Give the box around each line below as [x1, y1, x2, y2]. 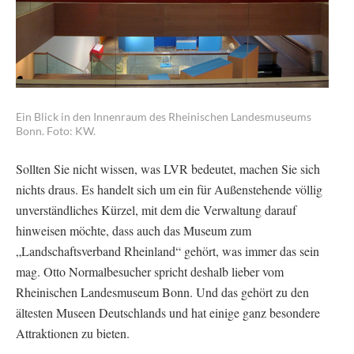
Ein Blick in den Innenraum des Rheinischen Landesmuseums [16, 109, 311, 123]
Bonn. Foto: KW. [16, 123, 96, 137]
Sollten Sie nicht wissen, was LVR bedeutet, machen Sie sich [16, 160, 320, 177]
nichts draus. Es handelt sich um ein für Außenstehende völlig [16, 180, 322, 198]
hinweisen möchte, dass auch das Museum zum [16, 221, 251, 239]
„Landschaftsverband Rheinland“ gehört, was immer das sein [16, 242, 319, 259]
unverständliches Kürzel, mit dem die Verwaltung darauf [16, 201, 296, 218]
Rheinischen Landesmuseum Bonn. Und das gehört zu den [16, 283, 309, 300]
